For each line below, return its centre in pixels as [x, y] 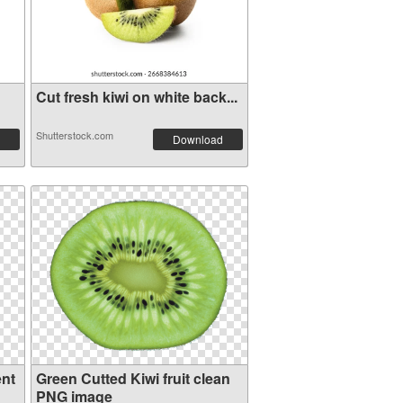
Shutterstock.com [74, 135]
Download [197, 139]
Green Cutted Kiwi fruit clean [133, 378]
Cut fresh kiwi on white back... [136, 97]
